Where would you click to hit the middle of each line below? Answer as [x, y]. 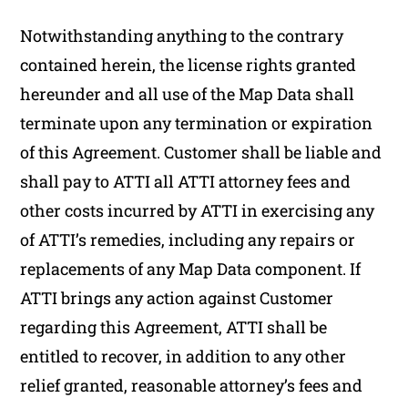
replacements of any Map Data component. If [191, 269]
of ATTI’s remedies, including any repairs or [188, 240]
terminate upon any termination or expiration [197, 123]
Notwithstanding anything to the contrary [182, 36]
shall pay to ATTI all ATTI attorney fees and [186, 181]
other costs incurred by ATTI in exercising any [198, 210]
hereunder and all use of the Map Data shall [188, 94]
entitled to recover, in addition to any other [184, 356]
